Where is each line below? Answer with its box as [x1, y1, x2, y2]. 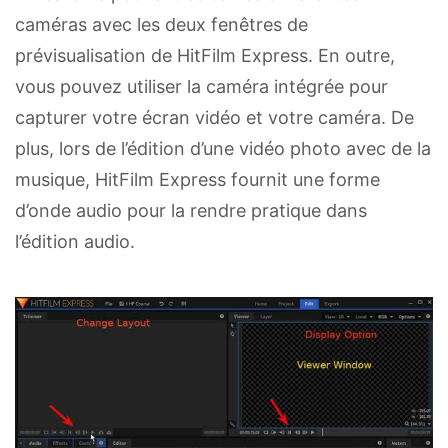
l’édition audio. [15, 230, 135, 252]
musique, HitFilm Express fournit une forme [15, 168, 380, 190]
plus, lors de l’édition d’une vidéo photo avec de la [15, 137, 431, 159]
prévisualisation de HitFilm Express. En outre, [15, 44, 395, 66]
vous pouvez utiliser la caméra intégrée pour [15, 75, 388, 97]
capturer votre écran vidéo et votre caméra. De [15, 106, 414, 128]
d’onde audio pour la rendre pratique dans [15, 199, 367, 221]
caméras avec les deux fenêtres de [15, 13, 308, 35]
